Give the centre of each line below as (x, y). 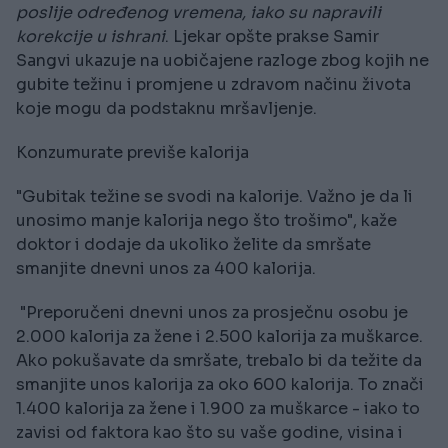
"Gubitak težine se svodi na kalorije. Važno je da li (214, 197)
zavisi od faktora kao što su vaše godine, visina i (209, 433)
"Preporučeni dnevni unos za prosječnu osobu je (212, 313)
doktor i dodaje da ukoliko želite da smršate (193, 245)
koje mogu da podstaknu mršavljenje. (166, 109)
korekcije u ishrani (90, 37)
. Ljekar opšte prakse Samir (272, 37)
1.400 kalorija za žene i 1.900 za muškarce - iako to (218, 409)
